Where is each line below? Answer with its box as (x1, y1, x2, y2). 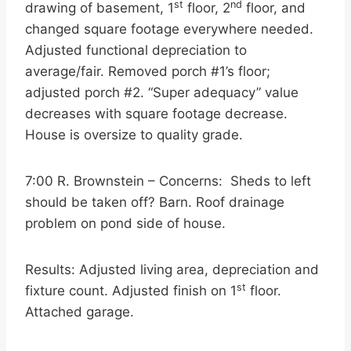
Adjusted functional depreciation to (25, 42, 247, 58)
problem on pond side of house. (25, 215, 226, 231)
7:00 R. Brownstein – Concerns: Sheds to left (25, 173, 311, 189)
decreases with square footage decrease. (25, 106, 288, 121)
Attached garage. (25, 304, 134, 320)
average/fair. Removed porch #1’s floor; (25, 63, 270, 79)
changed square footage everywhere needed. (25, 21, 313, 37)
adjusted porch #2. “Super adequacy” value (25, 85, 299, 100)
